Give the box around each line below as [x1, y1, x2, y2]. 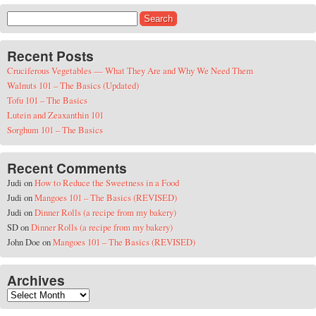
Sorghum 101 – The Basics [7, 123, 103, 137]
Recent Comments [7, 158, 127, 178]
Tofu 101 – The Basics [7, 94, 87, 107]
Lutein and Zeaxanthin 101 [7, 109, 104, 122]
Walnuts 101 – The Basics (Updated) [7, 79, 139, 92]
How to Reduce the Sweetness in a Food [35, 176, 179, 190]
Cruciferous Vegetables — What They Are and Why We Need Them [7, 64, 253, 78]
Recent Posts [7, 46, 94, 66]
